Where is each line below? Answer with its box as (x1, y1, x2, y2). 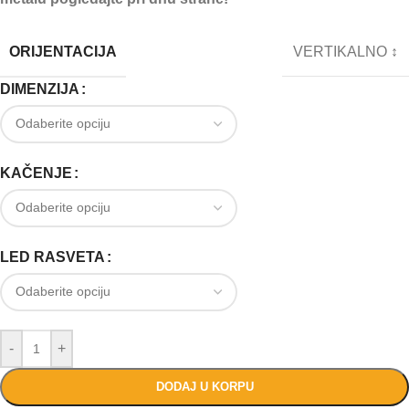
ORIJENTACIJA (9, 43, 117, 59)
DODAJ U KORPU (155, 379, 254, 393)
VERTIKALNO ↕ (293, 44, 398, 60)
